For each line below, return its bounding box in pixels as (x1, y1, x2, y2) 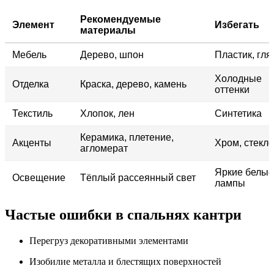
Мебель (12, 49, 46, 60)
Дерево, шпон (80, 49, 144, 60)
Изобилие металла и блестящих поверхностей (29, 256, 221, 267)
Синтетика (215, 108, 262, 119)
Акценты (12, 137, 51, 148)
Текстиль (12, 108, 53, 119)
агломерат (80, 143, 128, 154)
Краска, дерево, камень (80, 78, 187, 89)
